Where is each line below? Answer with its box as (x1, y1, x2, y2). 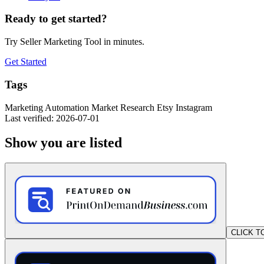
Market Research (91, 102, 157, 113)
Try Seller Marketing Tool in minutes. (5, 37, 144, 47)
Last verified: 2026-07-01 (5, 113, 100, 123)
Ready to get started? (5, 12, 107, 25)
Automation (45, 102, 91, 113)
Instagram (176, 102, 212, 113)
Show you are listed (5, 135, 122, 151)
